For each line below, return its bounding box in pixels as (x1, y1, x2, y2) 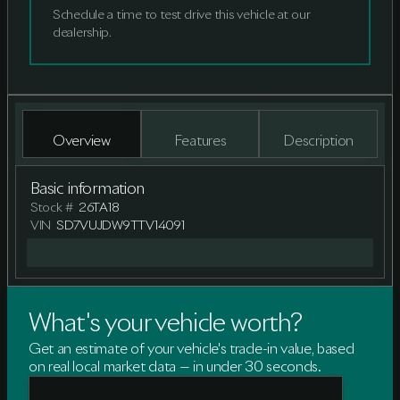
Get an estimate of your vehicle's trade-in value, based (29, 342, 354, 356)
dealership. (53, 27, 112, 39)
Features (173, 134, 227, 148)
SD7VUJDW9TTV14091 (56, 220, 185, 232)
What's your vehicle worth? (29, 312, 303, 337)
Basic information (30, 181, 145, 197)
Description (283, 134, 354, 148)
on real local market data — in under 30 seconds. (29, 360, 321, 374)
